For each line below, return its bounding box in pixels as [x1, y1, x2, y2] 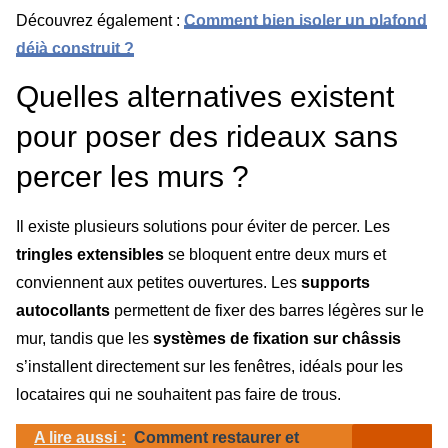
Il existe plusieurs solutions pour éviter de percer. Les [16, 218, 390, 236]
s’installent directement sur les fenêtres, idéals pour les [16, 358, 403, 376]
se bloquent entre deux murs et [164, 246, 386, 264]
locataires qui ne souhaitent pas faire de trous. [16, 386, 341, 404]
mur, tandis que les [16, 330, 153, 348]
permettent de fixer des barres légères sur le [110, 302, 424, 320]
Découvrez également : [16, 11, 184, 29]
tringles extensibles [16, 246, 164, 264]
